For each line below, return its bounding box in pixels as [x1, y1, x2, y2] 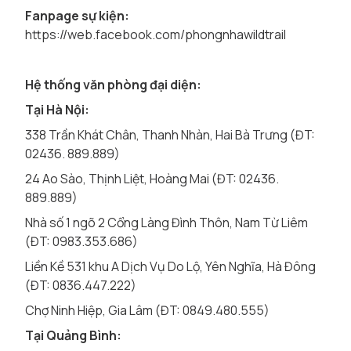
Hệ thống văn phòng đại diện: [25, 76, 201, 93]
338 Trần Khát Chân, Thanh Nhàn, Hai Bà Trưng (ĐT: [25, 126, 315, 143]
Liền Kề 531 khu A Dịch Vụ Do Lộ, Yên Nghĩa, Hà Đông [25, 258, 316, 275]
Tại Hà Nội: [25, 101, 89, 118]
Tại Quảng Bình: [25, 327, 121, 344]
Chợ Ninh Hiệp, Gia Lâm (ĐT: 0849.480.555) [25, 302, 270, 319]
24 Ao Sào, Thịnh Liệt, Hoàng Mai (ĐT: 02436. [25, 170, 279, 187]
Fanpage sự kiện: [25, 7, 129, 24]
